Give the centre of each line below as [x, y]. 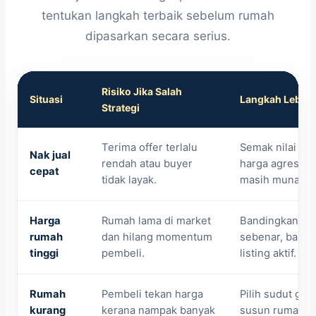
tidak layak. [129, 180]
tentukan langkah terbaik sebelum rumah [158, 16]
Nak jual [50, 156]
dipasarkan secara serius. [158, 36]
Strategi [121, 108]
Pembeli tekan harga [152, 294]
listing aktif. [268, 254]
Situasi [46, 99]
